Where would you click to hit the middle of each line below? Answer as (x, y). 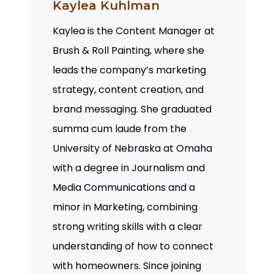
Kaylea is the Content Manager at (134, 31)
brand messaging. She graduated (132, 109)
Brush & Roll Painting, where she (129, 50)
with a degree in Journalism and (129, 168)
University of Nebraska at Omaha (133, 148)
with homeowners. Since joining (127, 265)
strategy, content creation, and (128, 89)
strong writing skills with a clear (128, 226)
